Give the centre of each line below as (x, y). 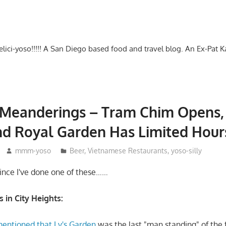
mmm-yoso (33, 150)
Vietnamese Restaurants (127, 150)
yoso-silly (186, 150)
